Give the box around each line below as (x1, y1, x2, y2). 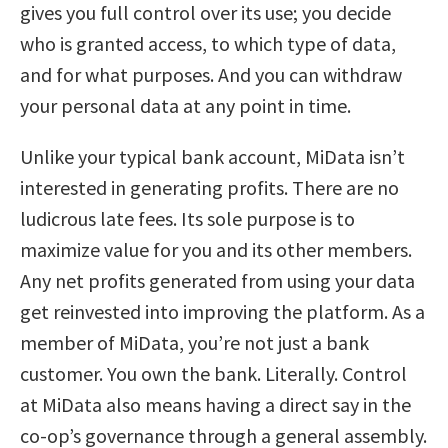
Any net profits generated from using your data (20, 267, 415, 293)
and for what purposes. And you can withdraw (20, 61, 402, 87)
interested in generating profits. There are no (20, 174, 399, 200)
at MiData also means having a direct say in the (20, 391, 411, 417)
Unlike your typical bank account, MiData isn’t (20, 143, 405, 169)
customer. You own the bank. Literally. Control (20, 360, 407, 386)
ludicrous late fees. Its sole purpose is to (20, 205, 355, 231)
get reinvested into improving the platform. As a (20, 298, 425, 324)
